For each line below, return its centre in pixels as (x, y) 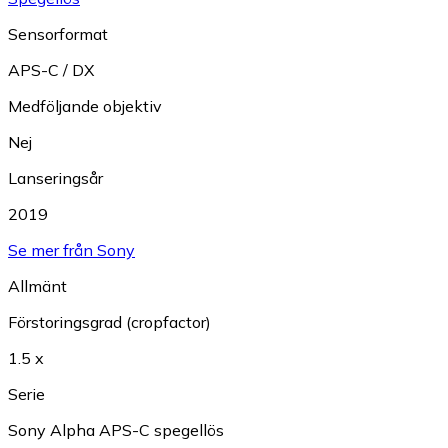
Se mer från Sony (71, 250)
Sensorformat (58, 34)
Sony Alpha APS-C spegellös (116, 430)
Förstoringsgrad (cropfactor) (109, 322)
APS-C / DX (51, 70)
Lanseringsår (55, 178)
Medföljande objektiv (85, 106)
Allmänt (37, 286)
